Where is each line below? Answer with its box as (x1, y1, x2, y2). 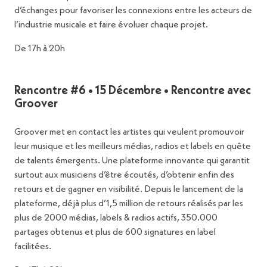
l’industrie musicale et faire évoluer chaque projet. (14, 20, 208, 30)
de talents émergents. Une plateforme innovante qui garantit (14, 156, 250, 166)
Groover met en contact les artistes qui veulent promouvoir (14, 128, 244, 138)
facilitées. (14, 242, 51, 252)
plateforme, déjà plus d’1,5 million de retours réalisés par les (14, 199, 243, 209)
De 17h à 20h (14, 44, 65, 54)
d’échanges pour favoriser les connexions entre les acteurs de (14, 6, 252, 16)
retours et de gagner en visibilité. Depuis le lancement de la (14, 185, 243, 195)
